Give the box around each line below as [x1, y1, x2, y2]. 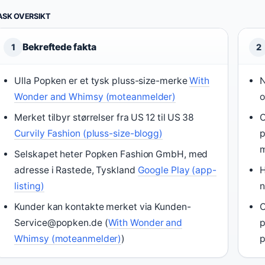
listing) [14, 180, 44, 192]
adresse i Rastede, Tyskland [14, 164, 138, 176]
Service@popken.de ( [14, 217, 108, 229]
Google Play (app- [137, 164, 216, 176]
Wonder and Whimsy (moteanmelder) [14, 91, 176, 103]
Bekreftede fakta [22, 41, 96, 53]
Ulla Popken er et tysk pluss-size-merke [14, 75, 190, 87]
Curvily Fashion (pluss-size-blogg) [14, 128, 163, 140]
